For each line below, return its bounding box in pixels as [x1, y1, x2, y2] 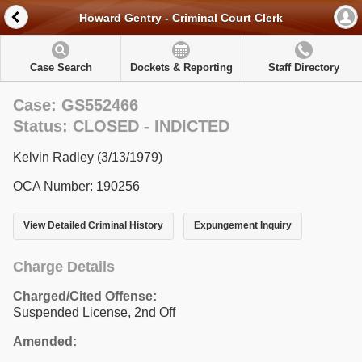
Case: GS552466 [13, 96, 138, 114]
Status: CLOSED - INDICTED [13, 117, 229, 135]
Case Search [29, 61, 92, 74]
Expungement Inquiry [193, 220, 292, 232]
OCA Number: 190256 [13, 179, 140, 193]
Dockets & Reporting [129, 61, 233, 74]
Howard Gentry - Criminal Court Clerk [79, 11, 283, 25]
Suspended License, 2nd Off [13, 305, 175, 319]
